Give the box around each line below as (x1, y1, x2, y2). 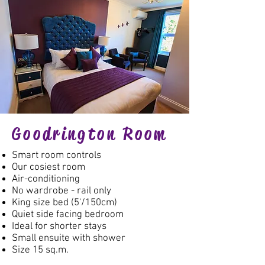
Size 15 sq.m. (12, 244, 69, 256)
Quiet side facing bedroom (12, 209, 124, 221)
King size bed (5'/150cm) (12, 197, 117, 209)
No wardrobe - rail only (12, 185, 111, 197)
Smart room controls (12, 150, 101, 161)
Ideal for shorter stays (12, 221, 106, 232)
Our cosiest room (12, 161, 85, 173)
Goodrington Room (12, 123, 167, 145)
